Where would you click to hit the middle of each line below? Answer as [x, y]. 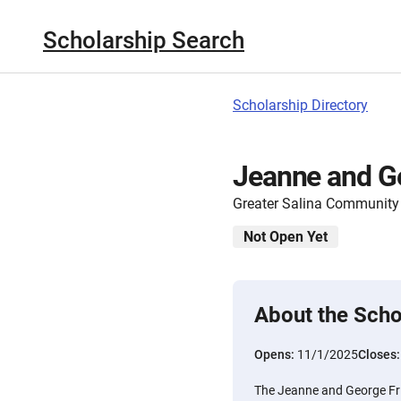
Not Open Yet [286, 237]
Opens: [276, 354]
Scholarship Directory [300, 105]
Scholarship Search [144, 40]
